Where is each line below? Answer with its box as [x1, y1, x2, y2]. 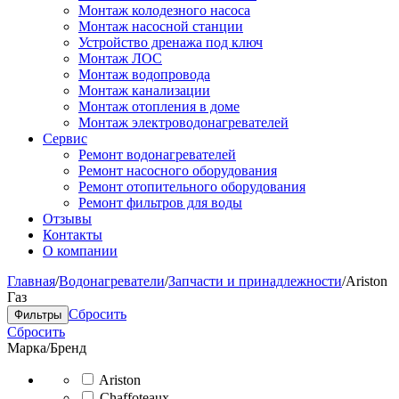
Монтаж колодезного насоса [78, 3, 250, 18]
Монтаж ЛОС [78, 51, 162, 66]
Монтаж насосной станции [78, 19, 243, 34]
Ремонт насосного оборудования [78, 163, 277, 178]
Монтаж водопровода [78, 67, 210, 82]
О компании [43, 243, 118, 258]
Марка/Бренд [7, 340, 86, 355]
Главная [7, 273, 55, 289]
